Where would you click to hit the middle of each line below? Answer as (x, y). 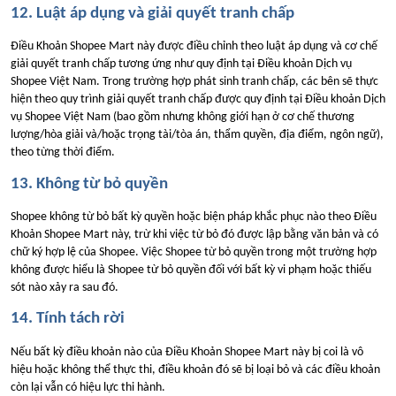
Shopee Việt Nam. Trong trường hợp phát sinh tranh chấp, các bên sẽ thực (194, 82)
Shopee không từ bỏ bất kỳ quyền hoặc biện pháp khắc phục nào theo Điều (194, 217)
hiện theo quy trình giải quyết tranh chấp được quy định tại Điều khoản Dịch (198, 100)
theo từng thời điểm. (63, 153)
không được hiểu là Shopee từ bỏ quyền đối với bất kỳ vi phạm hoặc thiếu (191, 270)
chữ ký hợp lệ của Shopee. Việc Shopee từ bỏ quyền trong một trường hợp (194, 253)
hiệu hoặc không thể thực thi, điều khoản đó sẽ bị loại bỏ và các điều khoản (195, 369)
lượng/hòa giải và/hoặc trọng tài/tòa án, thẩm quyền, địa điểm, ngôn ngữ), (197, 135)
